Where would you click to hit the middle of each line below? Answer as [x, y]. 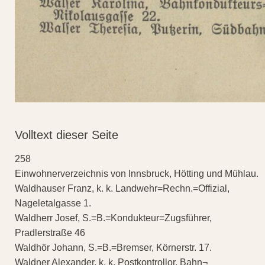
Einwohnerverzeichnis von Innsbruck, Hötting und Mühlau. [137, 174]
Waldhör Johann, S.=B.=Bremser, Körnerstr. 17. [113, 248]
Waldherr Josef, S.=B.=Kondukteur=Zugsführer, [113, 218]
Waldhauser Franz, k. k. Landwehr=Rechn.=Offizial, [122, 189]
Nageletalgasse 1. [53, 203]
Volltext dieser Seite [67, 135]
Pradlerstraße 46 [50, 233]
